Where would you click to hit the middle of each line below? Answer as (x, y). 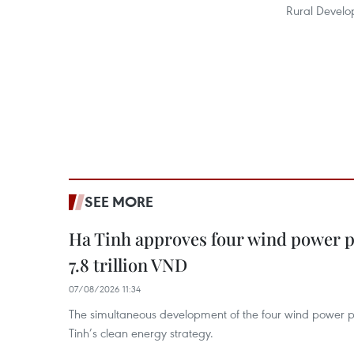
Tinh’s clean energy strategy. (141, 333)
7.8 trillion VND (128, 265)
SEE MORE (119, 201)
